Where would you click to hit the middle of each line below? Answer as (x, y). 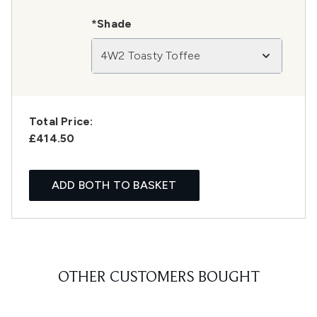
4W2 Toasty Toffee (151, 56)
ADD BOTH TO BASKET (114, 185)
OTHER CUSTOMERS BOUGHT (158, 278)
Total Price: (61, 122)
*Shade (112, 24)
